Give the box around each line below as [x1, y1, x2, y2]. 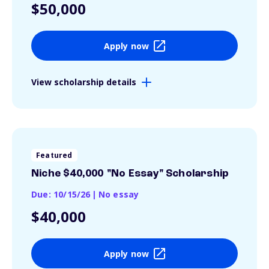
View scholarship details [31, 76, 136, 88]
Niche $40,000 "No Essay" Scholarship [31, 168, 229, 179]
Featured [36, 150, 73, 160]
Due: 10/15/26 [31, 189, 91, 200]
